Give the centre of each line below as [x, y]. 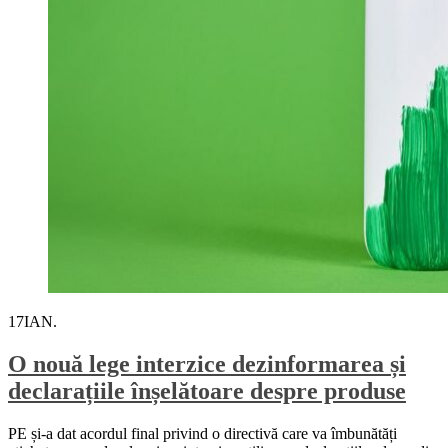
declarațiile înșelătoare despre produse [207, 390]
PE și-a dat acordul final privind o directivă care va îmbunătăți [202, 433]
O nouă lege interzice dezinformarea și [207, 363]
